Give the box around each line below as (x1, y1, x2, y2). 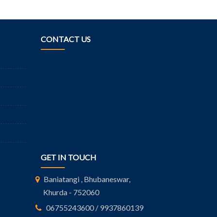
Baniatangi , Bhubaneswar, (43, 174, 130, 184)
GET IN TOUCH (40, 153, 96, 162)
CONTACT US (40, 34, 91, 44)
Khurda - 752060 (43, 187, 99, 197)
